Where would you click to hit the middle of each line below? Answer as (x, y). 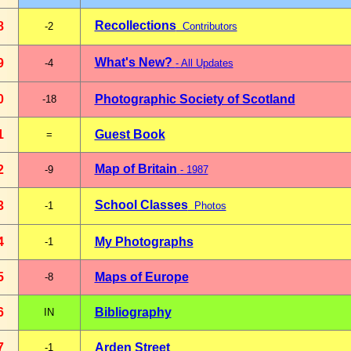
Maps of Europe (141, 277)
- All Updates (204, 63)
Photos (207, 206)
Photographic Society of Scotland (195, 99)
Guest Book (130, 134)
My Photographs (144, 242)
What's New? (135, 62)
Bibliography (133, 312)
